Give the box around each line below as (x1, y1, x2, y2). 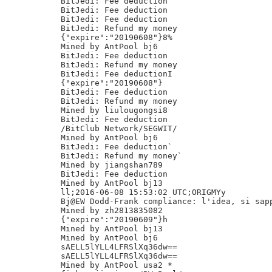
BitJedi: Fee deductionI (61, 69, 172, 78)
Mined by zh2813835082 (61, 206, 163, 215)
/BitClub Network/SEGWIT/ (61, 124, 177, 133)
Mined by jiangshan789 (61, 160, 163, 169)
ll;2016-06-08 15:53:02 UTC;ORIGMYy (61, 188, 226, 197)
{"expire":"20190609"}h (61, 215, 168, 224)
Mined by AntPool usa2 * (61, 260, 172, 270)
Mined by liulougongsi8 (61, 106, 168, 115)
